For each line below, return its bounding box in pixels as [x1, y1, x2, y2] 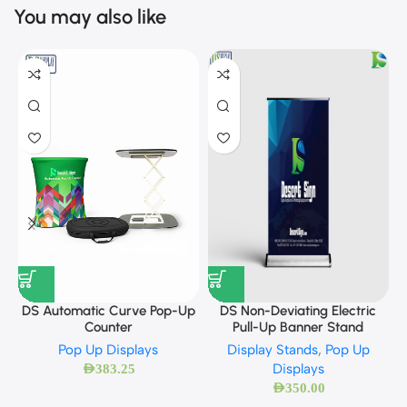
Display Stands [226, 341, 318, 358]
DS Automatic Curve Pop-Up [21, 302, 195, 319]
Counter [84, 318, 133, 335]
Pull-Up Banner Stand [233, 318, 364, 335]
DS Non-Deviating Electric [220, 302, 377, 319]
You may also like [14, 5, 166, 30]
